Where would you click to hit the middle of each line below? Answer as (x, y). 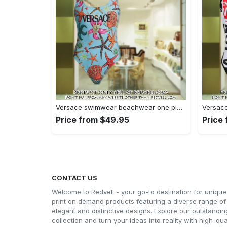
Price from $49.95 (92, 119)
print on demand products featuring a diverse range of (139, 201)
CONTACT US (74, 178)
